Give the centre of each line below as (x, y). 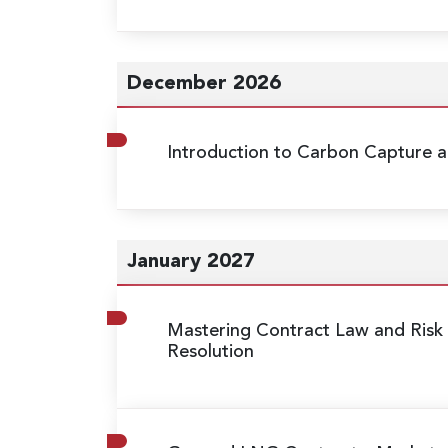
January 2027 (191, 261)
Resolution (210, 351)
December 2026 (204, 83)
